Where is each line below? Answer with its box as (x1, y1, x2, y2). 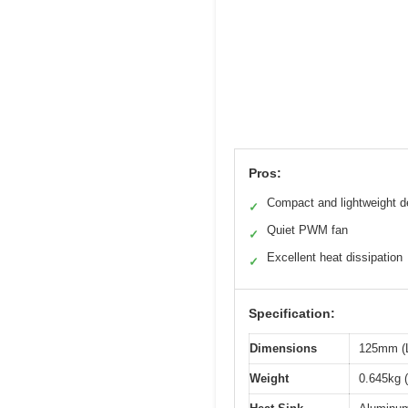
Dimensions (250, 342, 317, 356)
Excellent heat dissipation (267, 250, 403, 265)
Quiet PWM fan (267, 223, 348, 238)
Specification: (249, 306, 335, 321)
